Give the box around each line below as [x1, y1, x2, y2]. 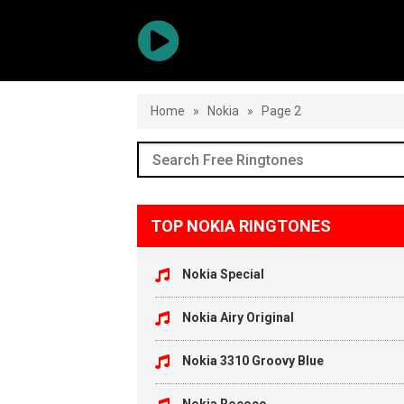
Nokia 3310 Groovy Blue [182, 353, 324, 368]
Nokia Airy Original [182, 310, 294, 325]
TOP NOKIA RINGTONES [151, 216, 331, 235]
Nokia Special [182, 267, 264, 281]
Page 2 [262, 104, 301, 118]
